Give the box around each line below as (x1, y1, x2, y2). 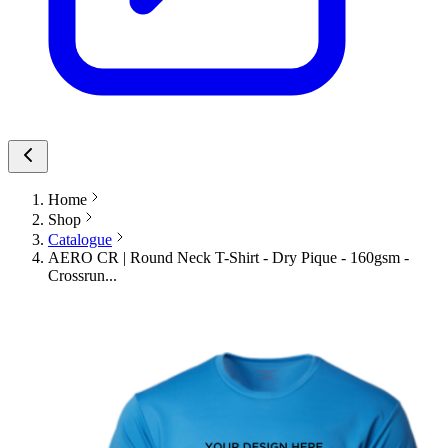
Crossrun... (48, 267, 117, 284)
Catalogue (48, 231, 112, 248)
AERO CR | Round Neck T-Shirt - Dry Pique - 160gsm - (48, 249, 409, 266)
